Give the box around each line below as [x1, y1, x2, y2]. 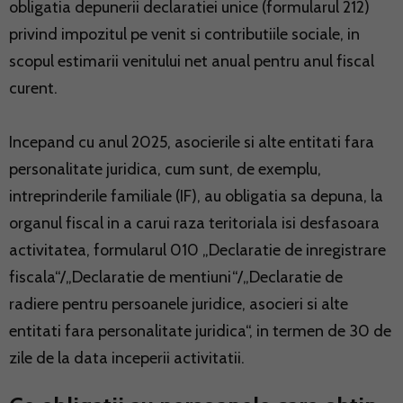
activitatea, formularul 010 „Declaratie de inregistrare [9, 239, 386, 260]
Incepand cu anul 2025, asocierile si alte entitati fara [9, 131, 374, 152]
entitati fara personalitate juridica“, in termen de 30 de [9, 320, 391, 341]
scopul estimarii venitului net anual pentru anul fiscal [9, 50, 374, 71]
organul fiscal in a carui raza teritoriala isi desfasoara [9, 212, 380, 233]
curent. [9, 77, 58, 98]
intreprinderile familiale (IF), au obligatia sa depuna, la [9, 185, 383, 206]
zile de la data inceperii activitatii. [9, 347, 245, 368]
